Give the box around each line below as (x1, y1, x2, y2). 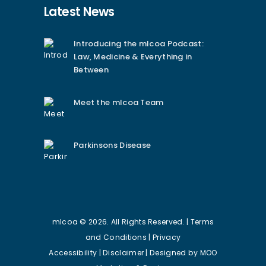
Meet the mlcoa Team (73, 97, 164, 109)
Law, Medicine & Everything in (73, 51, 192, 63)
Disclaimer (103, 248, 144, 258)
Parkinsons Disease (73, 139, 151, 151)
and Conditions (85, 232, 147, 243)
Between (73, 64, 109, 76)
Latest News (44, 3, 115, 20)
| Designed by (144, 248, 200, 258)
